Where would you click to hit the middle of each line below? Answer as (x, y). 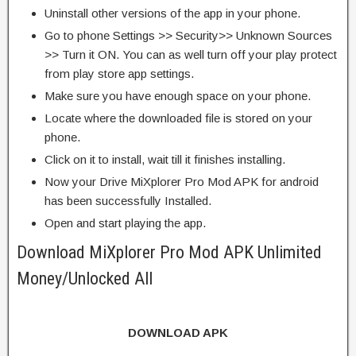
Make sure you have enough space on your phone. (178, 95)
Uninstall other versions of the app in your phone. (172, 13)
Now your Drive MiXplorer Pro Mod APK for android (182, 181)
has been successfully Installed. (128, 200)
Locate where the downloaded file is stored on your (178, 118)
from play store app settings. (119, 73)
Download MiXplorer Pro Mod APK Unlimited (169, 252)
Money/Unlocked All (85, 278)
